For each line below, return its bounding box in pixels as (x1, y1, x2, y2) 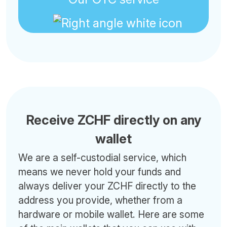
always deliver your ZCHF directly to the (18, 180, 196, 192)
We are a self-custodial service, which (18, 152, 186, 164)
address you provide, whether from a (18, 194, 182, 206)
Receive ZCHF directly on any (26, 112, 201, 128)
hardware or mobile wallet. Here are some (18, 208, 204, 220)
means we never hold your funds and (18, 166, 181, 178)
